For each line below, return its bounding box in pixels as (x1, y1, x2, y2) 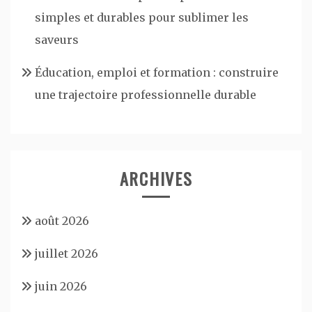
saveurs (35, 32, 79, 47)
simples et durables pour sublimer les (35, 10, 249, 24)
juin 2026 (35, 279, 87, 293)
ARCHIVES (119, 165, 193, 191)
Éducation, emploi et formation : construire (35, 65, 279, 79)
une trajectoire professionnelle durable (35, 87, 256, 102)
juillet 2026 (35, 246, 98, 260)
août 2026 (35, 213, 89, 228)
